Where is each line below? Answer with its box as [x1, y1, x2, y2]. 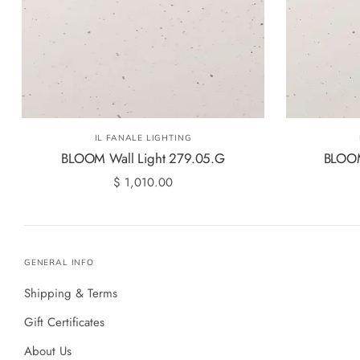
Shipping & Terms [24, 284, 117, 302]
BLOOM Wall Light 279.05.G [61, 149, 225, 168]
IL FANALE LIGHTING [94, 133, 192, 144]
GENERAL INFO [24, 256, 94, 268]
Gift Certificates [24, 313, 104, 331]
